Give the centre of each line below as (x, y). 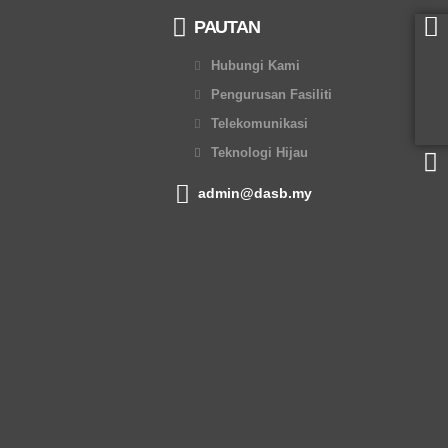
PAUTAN (227, 26)
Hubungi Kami (255, 65)
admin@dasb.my (255, 192)
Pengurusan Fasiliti (271, 94)
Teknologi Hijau (259, 152)
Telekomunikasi (259, 123)
